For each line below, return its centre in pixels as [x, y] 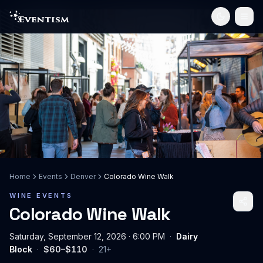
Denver [83, 176]
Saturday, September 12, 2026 [68, 236]
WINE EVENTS [41, 195]
